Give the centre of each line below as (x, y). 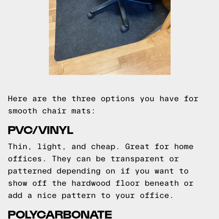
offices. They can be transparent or (93, 159)
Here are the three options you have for (103, 99)
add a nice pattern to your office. (91, 195)
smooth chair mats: (52, 111)
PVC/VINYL (41, 129)
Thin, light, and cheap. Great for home (101, 146)
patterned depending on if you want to (98, 171)
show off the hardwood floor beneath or (101, 183)
